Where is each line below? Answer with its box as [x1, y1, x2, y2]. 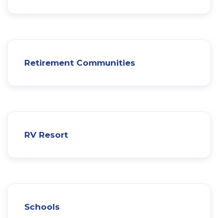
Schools [24, 201, 60, 212]
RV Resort [24, 129, 68, 140]
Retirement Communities [24, 57, 135, 68]
